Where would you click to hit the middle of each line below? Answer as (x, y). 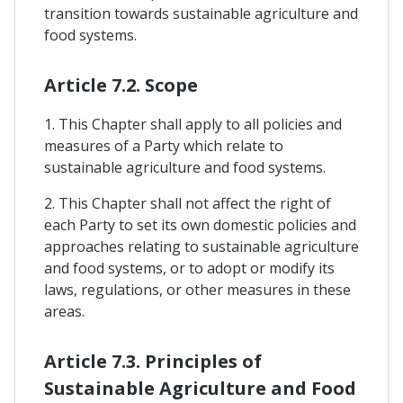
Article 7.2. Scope (121, 85)
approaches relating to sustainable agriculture (201, 247)
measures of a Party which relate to (164, 146)
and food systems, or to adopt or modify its (189, 269)
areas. (64, 312)
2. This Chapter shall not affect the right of (188, 204)
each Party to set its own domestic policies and (200, 225)
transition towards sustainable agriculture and (201, 13)
